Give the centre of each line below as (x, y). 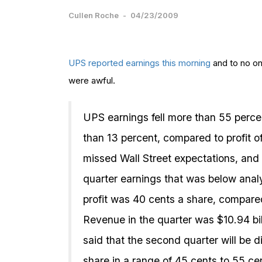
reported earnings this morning (149, 63)
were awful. (92, 80)
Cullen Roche (94, 15)
